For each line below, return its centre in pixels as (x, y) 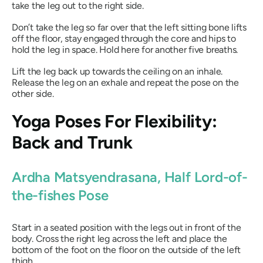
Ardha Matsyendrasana (85, 177)
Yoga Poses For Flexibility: (114, 121)
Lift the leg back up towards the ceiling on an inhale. (117, 71)
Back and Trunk (72, 142)
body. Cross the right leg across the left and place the (119, 239)
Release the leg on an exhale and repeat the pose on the (125, 82)
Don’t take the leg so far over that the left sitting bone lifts (129, 27)
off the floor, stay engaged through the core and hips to (124, 38)
